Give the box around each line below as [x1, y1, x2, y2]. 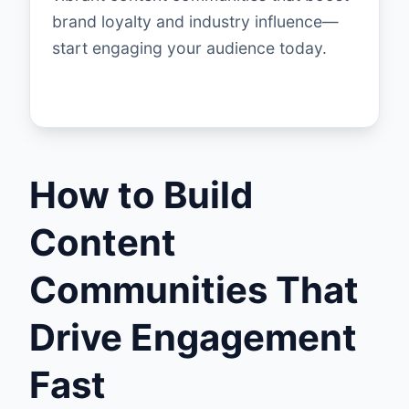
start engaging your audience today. [52, 38, 327, 58]
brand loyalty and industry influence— [52, 12, 339, 31]
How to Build [29, 173, 253, 217]
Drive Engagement [29, 315, 357, 360]
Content [29, 220, 176, 265]
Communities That [29, 267, 359, 312]
